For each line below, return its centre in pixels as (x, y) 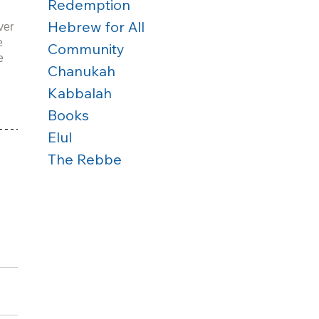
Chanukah (82, 71)
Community (86, 49)
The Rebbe (85, 159)
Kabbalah (80, 93)
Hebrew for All (96, 27)
